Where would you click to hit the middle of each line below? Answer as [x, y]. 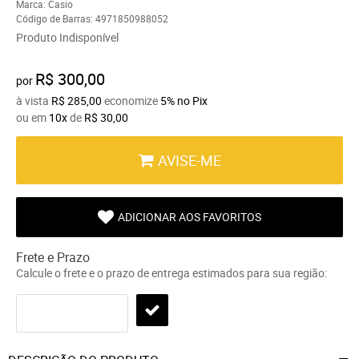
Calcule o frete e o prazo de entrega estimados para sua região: [171, 272]
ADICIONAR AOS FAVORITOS [190, 216]
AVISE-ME [190, 160]
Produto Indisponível [67, 37]
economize [131, 100]
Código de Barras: [56, 18]
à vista [34, 100]
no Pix [192, 100]
